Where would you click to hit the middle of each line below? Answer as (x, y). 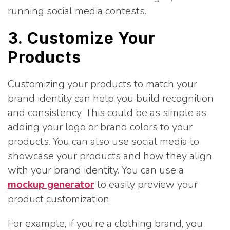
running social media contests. (77, 11)
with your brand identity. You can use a (96, 170)
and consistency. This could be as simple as (107, 113)
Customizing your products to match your (102, 84)
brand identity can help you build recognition (111, 98)
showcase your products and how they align (110, 156)
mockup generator (51, 185)
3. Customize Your (82, 38)
